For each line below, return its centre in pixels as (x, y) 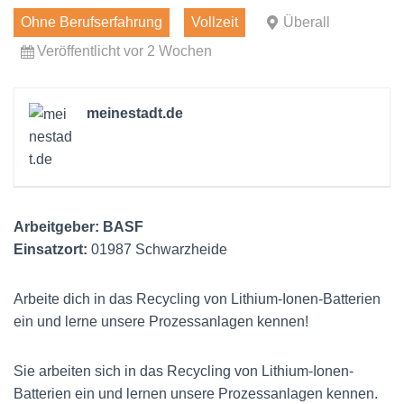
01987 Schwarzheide (157, 249)
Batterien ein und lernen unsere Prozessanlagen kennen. (196, 394)
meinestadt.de (135, 113)
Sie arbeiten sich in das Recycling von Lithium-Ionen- (184, 371)
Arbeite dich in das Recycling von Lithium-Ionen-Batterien (197, 299)
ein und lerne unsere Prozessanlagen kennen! (161, 321)
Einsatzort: (50, 249)
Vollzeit (215, 22)
